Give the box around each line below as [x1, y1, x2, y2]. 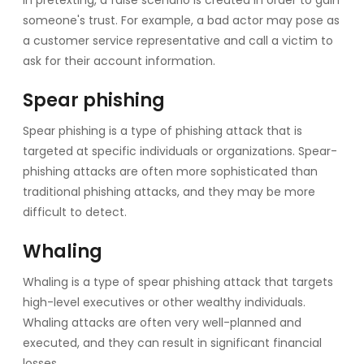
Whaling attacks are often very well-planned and [23, 314, 301, 331]
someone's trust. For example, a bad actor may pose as [23, 11, 340, 28]
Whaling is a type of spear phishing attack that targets [23, 273, 333, 290]
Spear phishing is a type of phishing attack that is [23, 122, 302, 139]
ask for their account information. [23, 52, 215, 69]
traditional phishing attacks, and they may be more [23, 183, 315, 200]
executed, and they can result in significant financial [23, 334, 322, 351]
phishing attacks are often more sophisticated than [23, 162, 318, 180]
